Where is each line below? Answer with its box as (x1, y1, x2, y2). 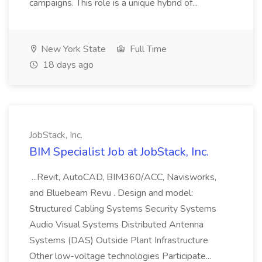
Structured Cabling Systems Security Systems (29, 202, 216, 215)
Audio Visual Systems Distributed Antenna (29, 218, 204, 231)
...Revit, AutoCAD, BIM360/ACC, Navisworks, (29, 171, 216, 184)
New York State (39, 43, 106, 56)
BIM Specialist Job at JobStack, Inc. (29, 144, 209, 160)
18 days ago (40, 58, 94, 71)
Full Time (127, 43, 167, 56)
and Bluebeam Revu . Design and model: (29, 187, 193, 199)
